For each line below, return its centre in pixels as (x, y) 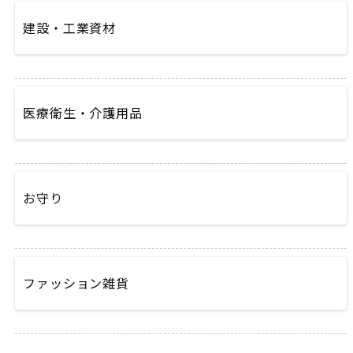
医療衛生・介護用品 (83, 113)
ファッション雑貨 (76, 283)
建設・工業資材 (69, 28)
